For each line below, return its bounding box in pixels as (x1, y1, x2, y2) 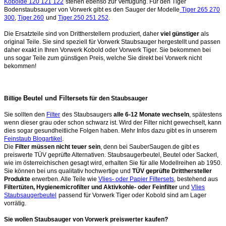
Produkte (4, 175, 30, 183)
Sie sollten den (4, 110, 46, 118)
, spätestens (189, 110, 222, 118)
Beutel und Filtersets (23, 94, 88, 102)
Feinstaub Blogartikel (4, 135, 62, 142)
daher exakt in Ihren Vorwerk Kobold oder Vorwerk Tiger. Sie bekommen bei (4, 46, 211, 53)
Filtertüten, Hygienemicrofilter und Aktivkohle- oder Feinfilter (4, 183, 178, 191)
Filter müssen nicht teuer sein (15, 143, 100, 150)
